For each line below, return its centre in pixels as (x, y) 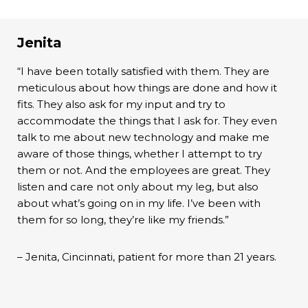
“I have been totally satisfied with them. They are (143, 71)
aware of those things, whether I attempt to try (140, 154)
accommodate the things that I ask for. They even (147, 121)
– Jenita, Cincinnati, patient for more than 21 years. (147, 257)
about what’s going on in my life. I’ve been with (139, 203)
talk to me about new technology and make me (143, 137)
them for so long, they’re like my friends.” (123, 220)
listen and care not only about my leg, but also (138, 187)
